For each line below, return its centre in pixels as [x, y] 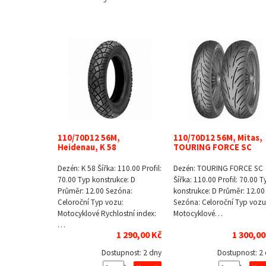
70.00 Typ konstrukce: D [96, 180]
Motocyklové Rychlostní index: [107, 214]
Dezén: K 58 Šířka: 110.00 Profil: [110, 169]
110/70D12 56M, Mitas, [218, 138]
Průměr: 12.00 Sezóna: [95, 191]
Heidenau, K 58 [87, 148]
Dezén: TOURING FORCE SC [218, 169]
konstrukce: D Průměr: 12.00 [219, 191]
